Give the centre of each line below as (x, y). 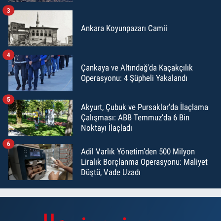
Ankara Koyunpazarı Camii (124, 28)
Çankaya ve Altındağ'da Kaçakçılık (137, 68)
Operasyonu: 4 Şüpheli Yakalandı (134, 78)
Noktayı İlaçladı (107, 128)
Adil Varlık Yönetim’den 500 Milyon (138, 151)
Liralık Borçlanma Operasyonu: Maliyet (144, 162)
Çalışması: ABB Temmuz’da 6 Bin (135, 117)
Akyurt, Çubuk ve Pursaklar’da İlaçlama (145, 107)
